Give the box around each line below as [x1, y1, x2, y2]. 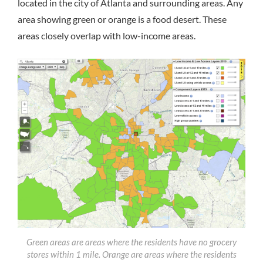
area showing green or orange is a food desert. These [18, 14, 227, 25]
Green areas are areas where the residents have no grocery [26, 236, 237, 247]
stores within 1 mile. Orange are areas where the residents [26, 248, 237, 259]
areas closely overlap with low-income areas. [18, 30, 195, 42]
